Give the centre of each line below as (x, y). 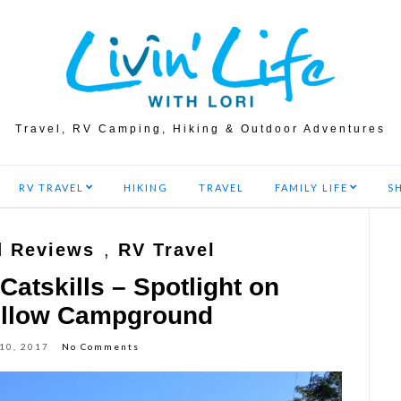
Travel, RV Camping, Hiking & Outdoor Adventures (200, 129)
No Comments (101, 346)
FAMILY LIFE (311, 188)
